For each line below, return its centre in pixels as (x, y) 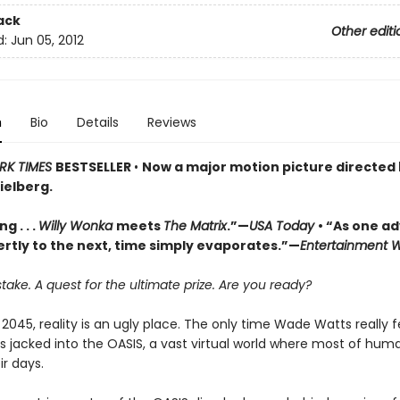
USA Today (283, 226)
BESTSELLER (94, 167)
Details (97, 122)
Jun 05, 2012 (47, 41)
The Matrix (195, 226)
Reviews (171, 122)
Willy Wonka (77, 226)
